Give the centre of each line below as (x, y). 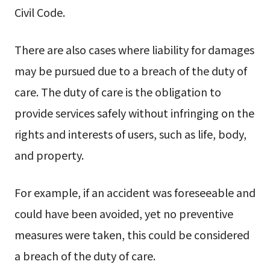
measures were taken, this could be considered (132, 234)
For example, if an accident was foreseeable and (135, 192)
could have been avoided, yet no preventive (124, 213)
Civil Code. (39, 12)
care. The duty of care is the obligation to (118, 91)
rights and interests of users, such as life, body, (130, 133)
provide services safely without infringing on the (134, 112)
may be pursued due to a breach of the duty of (130, 70)
